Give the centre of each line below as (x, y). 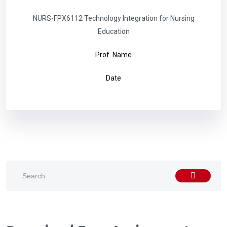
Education (113, 31)
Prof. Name (113, 55)
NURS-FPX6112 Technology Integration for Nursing (113, 18)
